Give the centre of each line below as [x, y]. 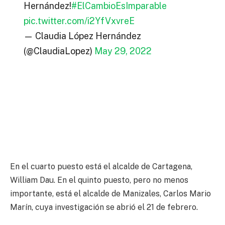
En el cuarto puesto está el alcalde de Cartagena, [101, 167]
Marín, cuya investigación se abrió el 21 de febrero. [104, 207]
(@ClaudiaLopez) [59, 51]
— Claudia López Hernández [82, 36]
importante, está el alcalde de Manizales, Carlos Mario [110, 194]
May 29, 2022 [123, 51]
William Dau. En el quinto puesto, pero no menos [99, 180]
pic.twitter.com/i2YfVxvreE [79, 21]
